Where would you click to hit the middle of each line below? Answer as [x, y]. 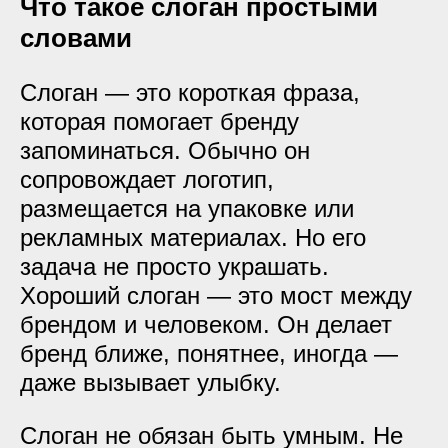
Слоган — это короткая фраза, [190, 92]
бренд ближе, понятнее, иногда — [209, 353]
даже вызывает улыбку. [150, 382]
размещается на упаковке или [187, 208]
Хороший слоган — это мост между [216, 295]
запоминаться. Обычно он [165, 150]
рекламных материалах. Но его [193, 237]
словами [76, 38]
